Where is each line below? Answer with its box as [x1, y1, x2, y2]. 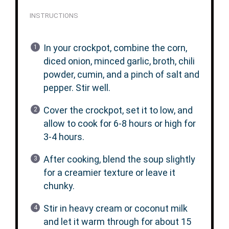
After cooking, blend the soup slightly [43, 153, 195, 165]
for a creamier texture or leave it [43, 167, 175, 178]
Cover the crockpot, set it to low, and [43, 104, 193, 116]
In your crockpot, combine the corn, [43, 42, 187, 53]
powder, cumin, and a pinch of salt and [43, 68, 199, 80]
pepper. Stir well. [43, 82, 110, 93]
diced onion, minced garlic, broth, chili [43, 55, 195, 66]
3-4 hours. [43, 131, 84, 142]
